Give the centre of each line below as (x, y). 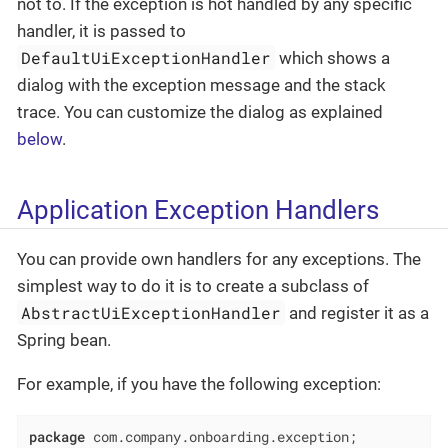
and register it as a (357, 313)
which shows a (333, 57)
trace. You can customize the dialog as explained (200, 111)
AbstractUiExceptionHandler (151, 313)
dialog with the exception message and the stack (201, 84)
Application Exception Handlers (198, 209)
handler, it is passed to (101, 30)
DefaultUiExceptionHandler (146, 57)
